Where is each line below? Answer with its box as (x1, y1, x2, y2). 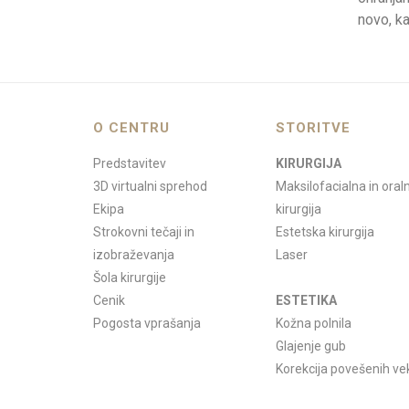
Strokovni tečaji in (93, 225, 194, 239)
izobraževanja (93, 247, 174, 262)
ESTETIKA (276, 293, 337, 308)
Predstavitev (93, 156, 166, 171)
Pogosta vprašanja (93, 316, 201, 330)
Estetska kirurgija (276, 225, 374, 239)
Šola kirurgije (93, 270, 166, 285)
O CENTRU (93, 120, 170, 136)
